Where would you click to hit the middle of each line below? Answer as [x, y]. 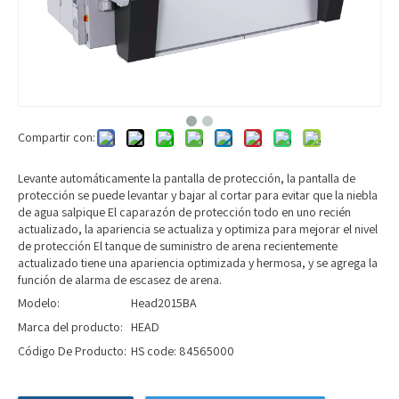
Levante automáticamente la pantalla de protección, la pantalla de [187, 178]
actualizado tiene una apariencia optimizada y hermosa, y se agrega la [198, 263]
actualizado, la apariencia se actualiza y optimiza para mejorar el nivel [198, 229]
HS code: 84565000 [183, 351]
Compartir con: [57, 137]
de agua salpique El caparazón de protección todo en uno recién [184, 212]
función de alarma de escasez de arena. [120, 280]
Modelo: [39, 303]
